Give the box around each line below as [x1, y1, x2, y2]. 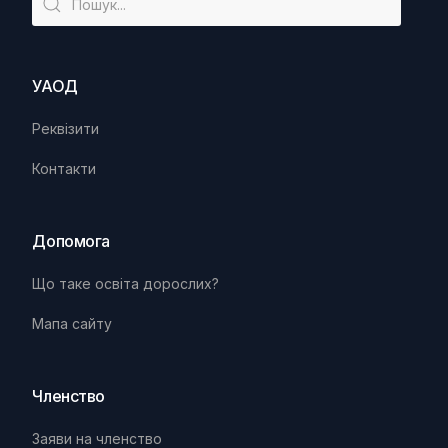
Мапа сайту [32, 315, 113, 333]
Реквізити [32, 120, 100, 138]
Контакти [32, 160, 97, 178]
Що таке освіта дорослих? [32, 275, 220, 293]
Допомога [32, 231, 110, 252]
